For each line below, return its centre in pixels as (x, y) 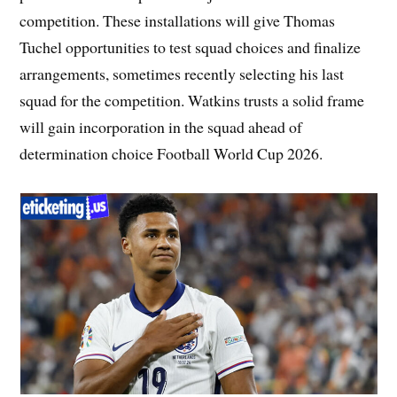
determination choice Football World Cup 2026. (171, 154)
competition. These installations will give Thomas (178, 21)
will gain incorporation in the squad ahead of (161, 127)
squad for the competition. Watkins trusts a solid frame (192, 101)
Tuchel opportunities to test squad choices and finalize (191, 47)
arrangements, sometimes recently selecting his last (182, 74)
